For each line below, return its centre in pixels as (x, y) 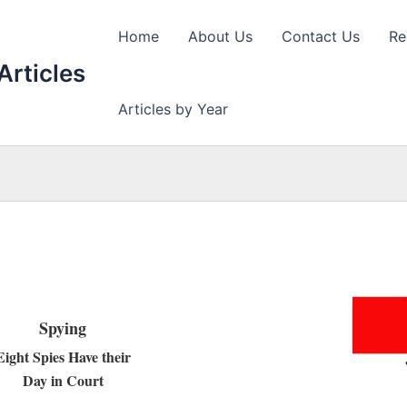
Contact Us (321, 36)
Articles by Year (173, 109)
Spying (63, 328)
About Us (220, 36)
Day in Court (63, 380)
